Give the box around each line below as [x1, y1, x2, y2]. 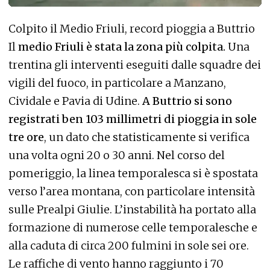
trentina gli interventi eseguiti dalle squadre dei [8, 58, 261, 72]
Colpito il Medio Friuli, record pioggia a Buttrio [8, 22, 255, 36]
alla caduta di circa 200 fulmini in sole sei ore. [8, 239, 249, 253]
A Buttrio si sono [142, 94, 232, 108]
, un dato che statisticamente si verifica [44, 130, 250, 145]
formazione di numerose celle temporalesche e [8, 221, 257, 235]
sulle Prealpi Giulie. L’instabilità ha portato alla [8, 202, 256, 217]
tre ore [8, 130, 44, 145]
